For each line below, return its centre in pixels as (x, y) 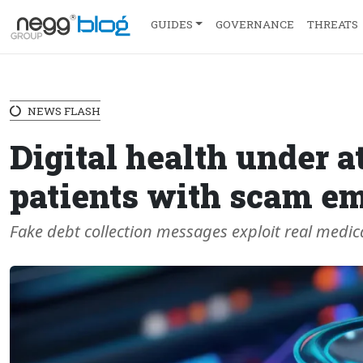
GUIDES (172, 24)
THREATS (332, 24)
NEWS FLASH (64, 111)
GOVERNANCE (254, 24)
